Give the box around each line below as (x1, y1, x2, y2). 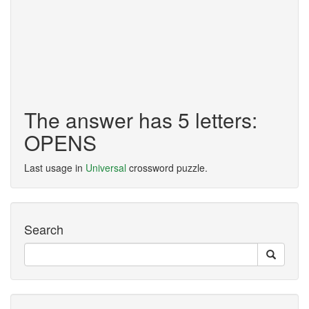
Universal (86, 161, 126, 175)
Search (24, 220, 63, 238)
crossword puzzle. (126, 161, 208, 175)
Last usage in (24, 161, 86, 175)
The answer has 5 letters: (24, 105, 257, 134)
